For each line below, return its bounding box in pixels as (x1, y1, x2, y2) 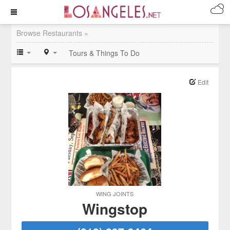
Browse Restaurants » (16, 28, 89, 38)
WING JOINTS (96, 189, 134, 198)
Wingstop (82, 198, 148, 219)
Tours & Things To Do (69, 48, 140, 58)
